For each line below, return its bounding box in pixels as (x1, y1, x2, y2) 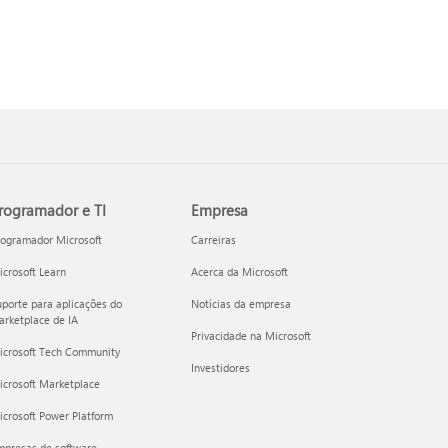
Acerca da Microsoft (191, 264, 289, 279)
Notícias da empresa (191, 296, 292, 311)
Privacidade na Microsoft (191, 328, 312, 343)
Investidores (191, 360, 251, 375)
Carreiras (191, 232, 237, 247)
